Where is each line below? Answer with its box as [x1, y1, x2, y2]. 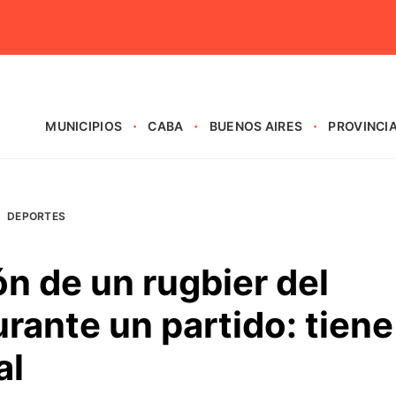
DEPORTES [7, 209, 66, 223]
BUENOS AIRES [209, 118, 303, 133]
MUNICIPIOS [45, 118, 123, 133]
